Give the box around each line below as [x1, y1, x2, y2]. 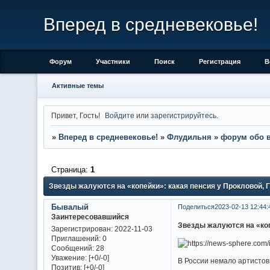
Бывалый [51, 202, 89, 212]
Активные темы [51, 82, 104, 89]
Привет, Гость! [51, 111, 100, 119]
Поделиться [177, 202, 215, 210]
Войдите [105, 111, 135, 119]
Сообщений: [51, 244, 94, 253]
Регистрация [199, 58, 240, 65]
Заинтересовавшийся [51, 212, 129, 221]
